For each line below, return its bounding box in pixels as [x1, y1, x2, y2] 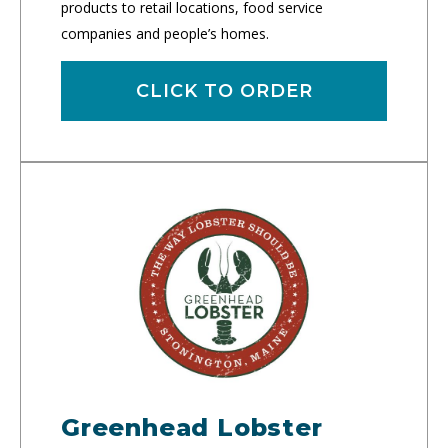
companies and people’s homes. [61, 23, 269, 43]
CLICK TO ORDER [135, 79, 313, 102]
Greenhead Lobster [61, 412, 323, 442]
